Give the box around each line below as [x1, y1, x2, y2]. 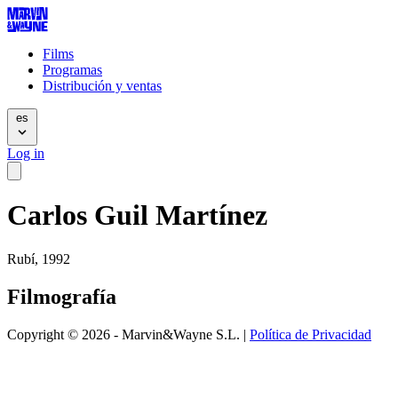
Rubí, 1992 [7, 251, 70, 267]
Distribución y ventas [43, 78, 162, 93]
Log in [7, 146, 44, 161]
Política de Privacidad [250, 326, 371, 342]
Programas [43, 62, 102, 77]
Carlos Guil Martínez [7, 199, 267, 232]
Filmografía [7, 284, 116, 308]
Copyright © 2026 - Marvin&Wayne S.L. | [7, 326, 250, 342]
